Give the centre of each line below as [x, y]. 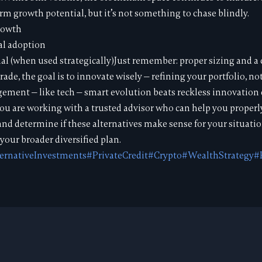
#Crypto [165, 155]
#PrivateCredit [118, 155]
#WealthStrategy [218, 155]
